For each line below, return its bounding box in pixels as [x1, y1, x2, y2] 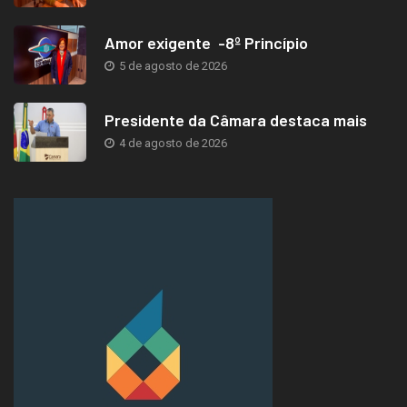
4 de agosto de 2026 [116, 136, 227, 151]
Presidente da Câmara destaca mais [104, 110, 367, 131]
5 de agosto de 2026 [116, 59, 227, 74]
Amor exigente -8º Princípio [104, 33, 308, 54]
